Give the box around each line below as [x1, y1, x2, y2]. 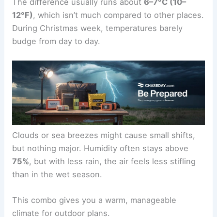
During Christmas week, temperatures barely [12, 23, 183, 33]
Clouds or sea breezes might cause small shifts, [12, 130, 196, 140]
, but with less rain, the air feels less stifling [29, 156, 196, 166]
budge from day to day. [12, 36, 101, 46]
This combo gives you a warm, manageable [12, 195, 177, 205]
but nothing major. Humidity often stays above [12, 143, 189, 153]
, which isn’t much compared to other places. [33, 10, 204, 20]
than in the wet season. [12, 169, 103, 179]
